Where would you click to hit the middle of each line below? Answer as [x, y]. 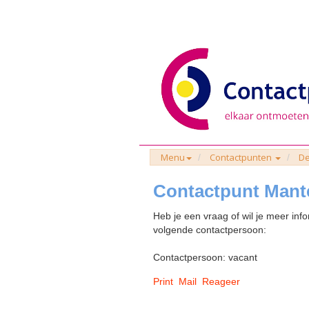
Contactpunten [242, 158]
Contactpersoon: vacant [205, 258]
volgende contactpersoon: [210, 230]
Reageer [221, 282]
